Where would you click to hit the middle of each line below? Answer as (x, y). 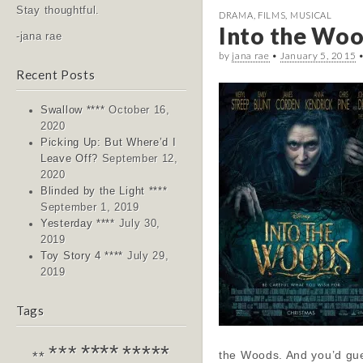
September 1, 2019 (90, 208)
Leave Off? (69, 159)
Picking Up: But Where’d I (109, 143)
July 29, (148, 256)
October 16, (139, 111)
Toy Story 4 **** (82, 256)
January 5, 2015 (318, 55)
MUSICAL (311, 15)
